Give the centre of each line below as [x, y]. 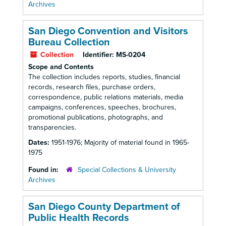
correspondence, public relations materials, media [106, 97]
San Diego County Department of [104, 207]
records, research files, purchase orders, [92, 87]
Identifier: [98, 55]
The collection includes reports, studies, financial [104, 77]
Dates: [40, 143]
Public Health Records [79, 218]
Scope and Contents [61, 67]
